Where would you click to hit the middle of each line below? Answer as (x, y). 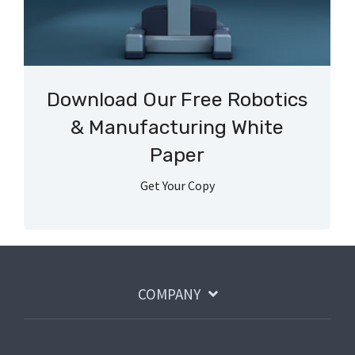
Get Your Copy (177, 186)
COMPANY (169, 294)
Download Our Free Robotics (177, 99)
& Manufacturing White (177, 127)
